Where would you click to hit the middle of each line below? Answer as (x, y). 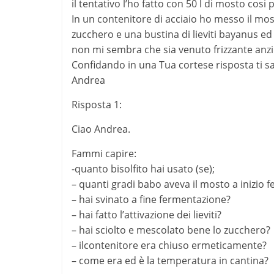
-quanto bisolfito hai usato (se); (143, 168)
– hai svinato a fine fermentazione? (151, 199)
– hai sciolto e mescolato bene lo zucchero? (171, 230)
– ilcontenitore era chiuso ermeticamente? (169, 245)
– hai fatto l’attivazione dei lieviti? (146, 214)
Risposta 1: (97, 104)
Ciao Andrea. (101, 129)
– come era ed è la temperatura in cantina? (170, 260)
